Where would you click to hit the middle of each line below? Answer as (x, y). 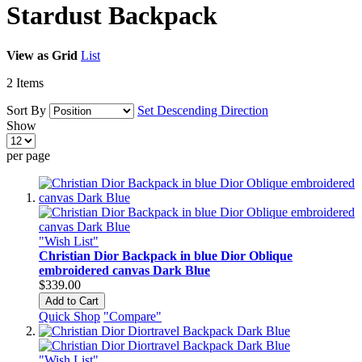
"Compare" (133, 316)
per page (28, 155)
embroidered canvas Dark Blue (124, 270)
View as (27, 55)
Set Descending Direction (203, 110)
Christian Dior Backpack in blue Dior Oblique (166, 255)
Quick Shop (69, 316)
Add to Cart (72, 301)
